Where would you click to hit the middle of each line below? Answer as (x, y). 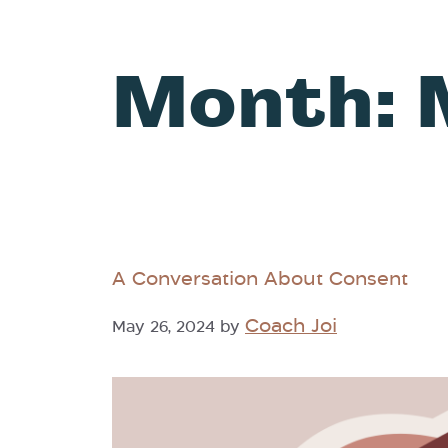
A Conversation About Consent (260, 280)
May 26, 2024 (163, 327)
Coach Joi (291, 326)
